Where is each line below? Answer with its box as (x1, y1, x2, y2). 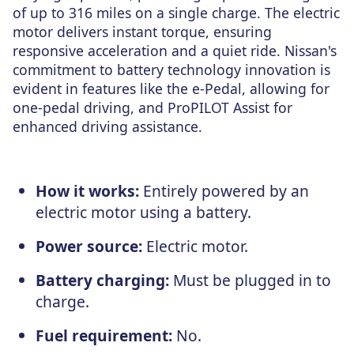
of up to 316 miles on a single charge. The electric (13, 3, 340, 23)
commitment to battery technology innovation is (13, 60, 330, 80)
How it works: (35, 180, 139, 202)
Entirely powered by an (138, 180, 309, 202)
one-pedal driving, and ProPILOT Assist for (13, 98, 292, 118)
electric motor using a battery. (35, 201, 251, 224)
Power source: (35, 235, 142, 258)
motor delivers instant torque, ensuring (13, 22, 272, 42)
